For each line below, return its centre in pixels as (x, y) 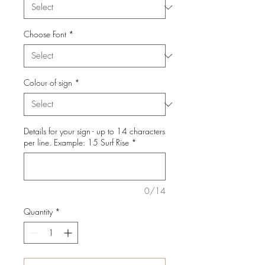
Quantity (38, 211)
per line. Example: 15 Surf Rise (76, 142)
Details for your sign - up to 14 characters (94, 131)
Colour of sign (48, 83)
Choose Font (45, 34)
